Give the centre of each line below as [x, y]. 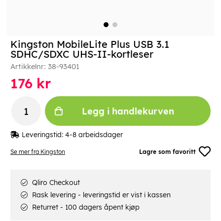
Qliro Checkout [55, 183]
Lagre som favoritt [168, 151]
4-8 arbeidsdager [94, 135]
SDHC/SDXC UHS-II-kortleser [82, 54]
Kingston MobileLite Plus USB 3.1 [90, 44]
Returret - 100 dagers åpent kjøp [85, 207]
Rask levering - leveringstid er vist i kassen [100, 195]
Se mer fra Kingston [38, 151]
